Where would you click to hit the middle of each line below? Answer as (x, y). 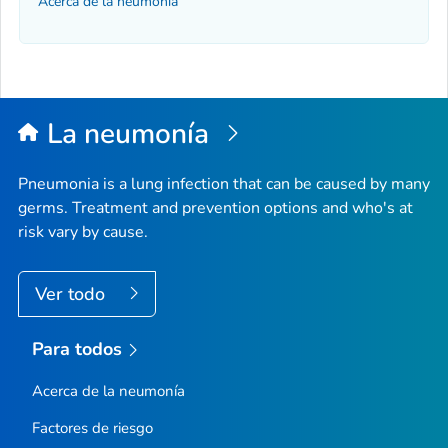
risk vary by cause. (83, 231)
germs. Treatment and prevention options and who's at (215, 207)
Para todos (77, 348)
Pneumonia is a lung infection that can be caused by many (224, 183)
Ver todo (72, 293)
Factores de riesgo (92, 428)
